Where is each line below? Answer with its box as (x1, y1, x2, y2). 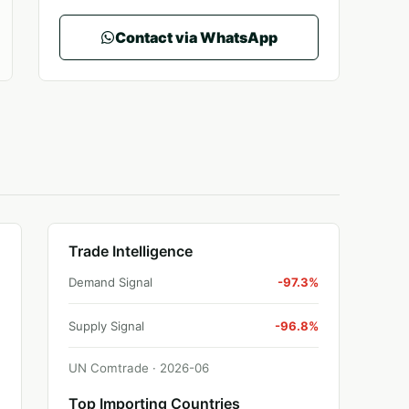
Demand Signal (68, 275, 152, 289)
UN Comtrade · (68, 361, 160, 375)
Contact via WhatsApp (115, 27, 278, 47)
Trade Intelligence (68, 242, 193, 260)
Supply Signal (68, 319, 144, 333)
